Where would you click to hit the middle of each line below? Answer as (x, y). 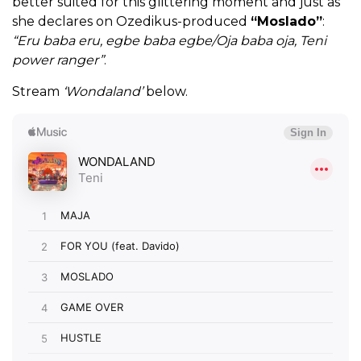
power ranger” (58, 60)
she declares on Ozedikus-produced (131, 22)
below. (165, 92)
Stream (37, 92)
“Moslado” (286, 22)
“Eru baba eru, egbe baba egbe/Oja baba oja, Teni (169, 41)
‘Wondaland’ (103, 92)
